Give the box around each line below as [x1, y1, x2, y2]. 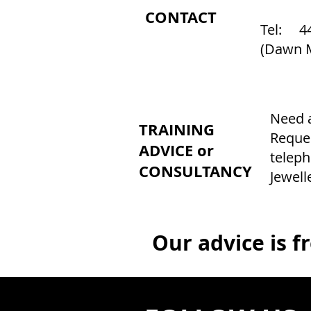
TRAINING [139, 119, 215, 140]
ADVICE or [139, 140, 214, 161]
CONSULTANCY [139, 160, 252, 182]
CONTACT [145, 6, 217, 28]
